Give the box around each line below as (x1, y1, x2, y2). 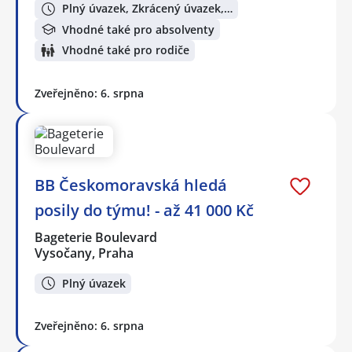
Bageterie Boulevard (35, 228, 159, 246)
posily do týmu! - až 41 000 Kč (35, 199, 254, 221)
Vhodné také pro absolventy (62, 21, 214, 37)
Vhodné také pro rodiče (62, 42, 189, 58)
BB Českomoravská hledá (35, 174, 227, 196)
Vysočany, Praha (35, 244, 134, 262)
